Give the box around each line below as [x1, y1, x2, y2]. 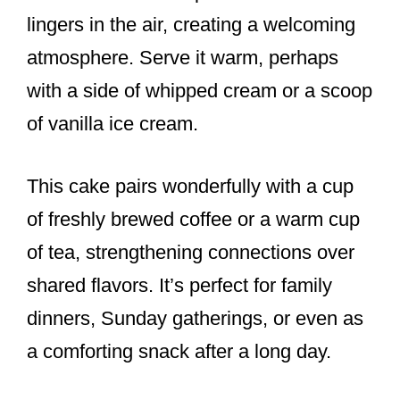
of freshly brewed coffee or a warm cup [27, 208, 360, 231]
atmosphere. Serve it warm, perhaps [27, 46, 338, 70]
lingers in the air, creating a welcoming [27, 13, 355, 37]
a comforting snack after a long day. [27, 340, 331, 363]
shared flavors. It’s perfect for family [27, 274, 332, 297]
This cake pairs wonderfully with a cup [27, 175, 354, 198]
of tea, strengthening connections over [27, 241, 354, 264]
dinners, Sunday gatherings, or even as [27, 307, 363, 330]
